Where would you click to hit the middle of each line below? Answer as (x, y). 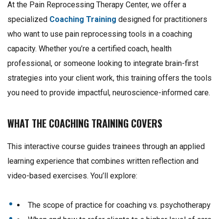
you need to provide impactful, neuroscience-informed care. (109, 93)
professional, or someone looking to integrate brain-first (103, 64)
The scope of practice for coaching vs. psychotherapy (119, 205)
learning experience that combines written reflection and (103, 161)
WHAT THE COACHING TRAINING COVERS (85, 123)
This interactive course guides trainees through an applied (106, 147)
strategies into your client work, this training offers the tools (109, 78)
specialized (28, 20)
